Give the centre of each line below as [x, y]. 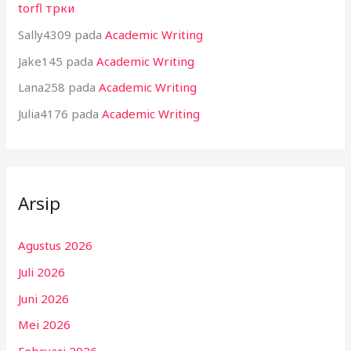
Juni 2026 [44, 298]
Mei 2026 [45, 325]
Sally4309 [45, 34]
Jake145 [41, 61]
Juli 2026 [42, 271]
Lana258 [42, 87]
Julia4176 [43, 114]
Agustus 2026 [56, 246]
